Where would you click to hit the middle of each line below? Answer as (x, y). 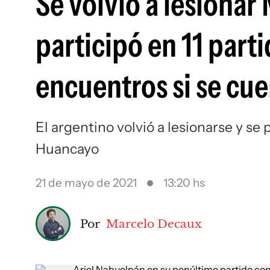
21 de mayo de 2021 (86, 183)
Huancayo (67, 149)
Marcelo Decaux (154, 223)
